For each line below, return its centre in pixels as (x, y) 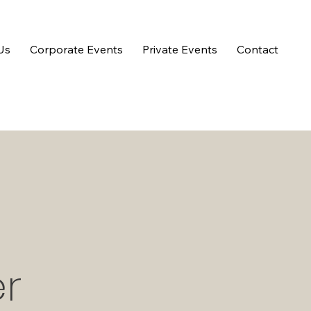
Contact (258, 49)
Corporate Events (77, 49)
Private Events (180, 49)
